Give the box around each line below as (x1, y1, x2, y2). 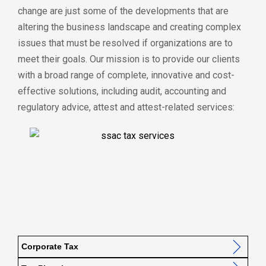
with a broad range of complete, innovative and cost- (18, 69, 235, 81)
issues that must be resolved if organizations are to (18, 37, 233, 49)
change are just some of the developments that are (18, 5, 229, 17)
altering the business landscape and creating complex (18, 21, 241, 33)
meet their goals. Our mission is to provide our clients (18, 53, 240, 65)
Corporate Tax (21, 241, 78, 251)
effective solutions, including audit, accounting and (18, 85, 226, 97)
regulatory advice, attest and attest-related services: (18, 101, 235, 113)
